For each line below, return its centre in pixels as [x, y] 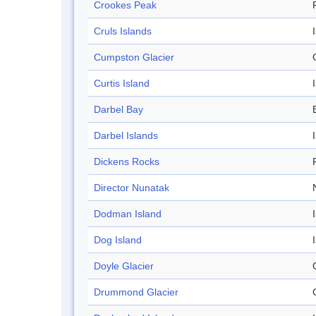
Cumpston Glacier [134, 57]
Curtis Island [122, 84]
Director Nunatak [132, 188]
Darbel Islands [126, 136]
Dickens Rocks [127, 162]
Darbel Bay [119, 110]
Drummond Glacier [136, 292]
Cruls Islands [123, 31]
